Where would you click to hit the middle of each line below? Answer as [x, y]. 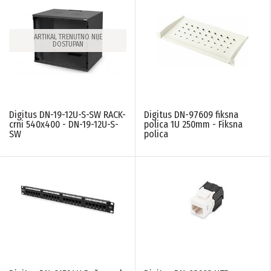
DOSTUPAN [68, 44]
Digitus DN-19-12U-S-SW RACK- [67, 114]
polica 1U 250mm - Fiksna [193, 124]
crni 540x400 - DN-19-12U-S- [64, 124]
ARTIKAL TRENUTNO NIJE [68, 37]
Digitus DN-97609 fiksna [191, 114]
